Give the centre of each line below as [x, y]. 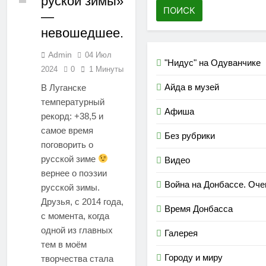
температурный [73, 102]
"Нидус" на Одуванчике [213, 62]
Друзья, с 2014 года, [82, 201]
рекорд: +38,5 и [72, 116]
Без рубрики [190, 135]
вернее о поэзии [74, 173]
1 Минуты [106, 69]
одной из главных [77, 230]
